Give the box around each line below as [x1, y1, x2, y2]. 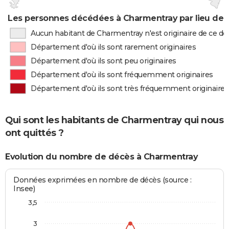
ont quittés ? [5, 127, 64, 139]
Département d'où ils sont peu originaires [31, 56, 176, 65]
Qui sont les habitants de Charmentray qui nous [5, 114, 223, 126]
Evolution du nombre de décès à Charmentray [5, 151, 197, 162]
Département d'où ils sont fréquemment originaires [31, 70, 213, 79]
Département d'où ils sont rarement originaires [31, 42, 196, 52]
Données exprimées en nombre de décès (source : [13, 175, 192, 185]
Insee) [13, 184, 35, 194]
